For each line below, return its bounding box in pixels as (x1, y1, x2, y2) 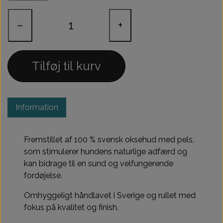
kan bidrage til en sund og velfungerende (24, 158, 173, 168)
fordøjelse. (24, 170, 62, 180)
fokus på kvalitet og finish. (24, 202, 118, 212)
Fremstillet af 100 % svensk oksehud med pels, (24, 134, 194, 144)
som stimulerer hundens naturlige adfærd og (24, 146, 187, 156)
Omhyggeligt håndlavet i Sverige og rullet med (24, 190, 196, 200)
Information (15, 102, 58, 112)
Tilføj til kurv (32, 58, 101, 73)
